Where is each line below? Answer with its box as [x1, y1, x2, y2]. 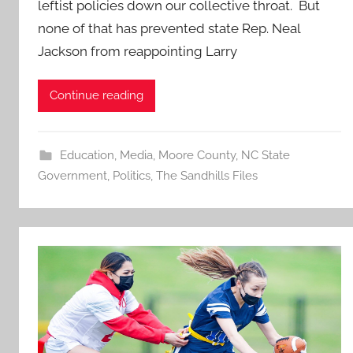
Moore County [158, 147, 236, 162]
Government [38, 168, 107, 183]
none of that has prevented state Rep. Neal [38, 20, 300, 36]
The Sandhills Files [156, 168, 258, 183]
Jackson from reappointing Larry [38, 43, 237, 59]
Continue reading [50, 88, 143, 103]
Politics [113, 168, 150, 183]
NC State [240, 147, 290, 162]
